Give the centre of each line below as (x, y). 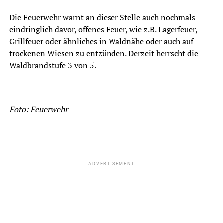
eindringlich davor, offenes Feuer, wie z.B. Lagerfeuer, (103, 29)
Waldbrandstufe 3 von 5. (53, 65)
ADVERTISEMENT (111, 164)
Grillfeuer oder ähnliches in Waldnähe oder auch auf (101, 41)
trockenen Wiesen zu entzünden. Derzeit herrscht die (104, 53)
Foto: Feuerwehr (38, 109)
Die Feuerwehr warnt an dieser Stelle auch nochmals (102, 17)
